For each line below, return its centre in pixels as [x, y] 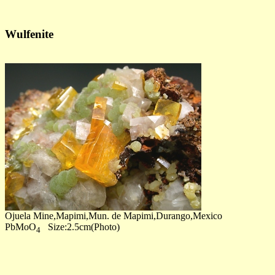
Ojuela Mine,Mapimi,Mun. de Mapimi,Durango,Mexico [114, 216]
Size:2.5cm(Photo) [80, 227]
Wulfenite [29, 34]
